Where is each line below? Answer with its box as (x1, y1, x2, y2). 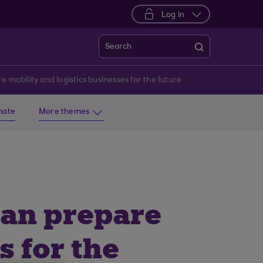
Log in (161, 11, 184, 19)
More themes (39, 108, 90, 116)
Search (105, 43, 131, 51)
